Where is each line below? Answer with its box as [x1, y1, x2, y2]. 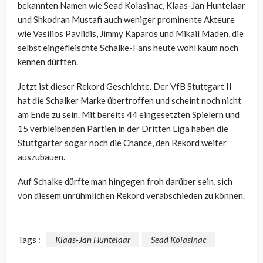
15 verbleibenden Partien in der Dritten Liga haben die [18, 123, 228, 134]
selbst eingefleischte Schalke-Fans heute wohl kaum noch [18, 42, 238, 53]
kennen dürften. [18, 56, 78, 68]
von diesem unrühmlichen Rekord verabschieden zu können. [18, 190, 245, 201]
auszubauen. [18, 151, 65, 163]
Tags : [18, 234, 41, 245]
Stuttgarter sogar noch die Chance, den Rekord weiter [18, 137, 227, 149]
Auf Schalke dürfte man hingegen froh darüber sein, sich [18, 176, 232, 187]
